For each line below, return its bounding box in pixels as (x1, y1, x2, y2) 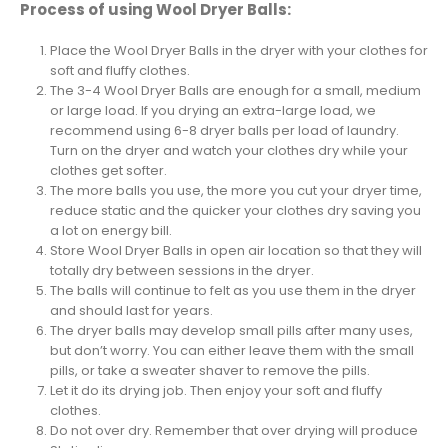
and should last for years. (49, 301, 213, 321)
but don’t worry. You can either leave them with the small (49, 341, 414, 361)
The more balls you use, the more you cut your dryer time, (49, 181, 422, 201)
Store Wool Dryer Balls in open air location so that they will (49, 241, 422, 261)
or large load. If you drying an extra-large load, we (49, 101, 376, 121)
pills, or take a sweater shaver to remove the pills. (49, 361, 370, 381)
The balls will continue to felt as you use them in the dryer (49, 281, 416, 301)
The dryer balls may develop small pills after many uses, (49, 321, 413, 341)
